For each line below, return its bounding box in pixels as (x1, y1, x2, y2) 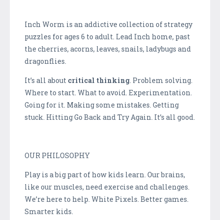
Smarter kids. (25, 206, 73, 216)
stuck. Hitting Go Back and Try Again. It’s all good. (25, 112, 195, 122)
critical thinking (68, 75, 130, 85)
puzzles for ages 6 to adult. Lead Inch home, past (25, 31, 190, 41)
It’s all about (25, 75, 68, 85)
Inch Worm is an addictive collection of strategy (25, 19, 192, 29)
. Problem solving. (130, 75, 192, 85)
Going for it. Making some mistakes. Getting (25, 100, 179, 110)
